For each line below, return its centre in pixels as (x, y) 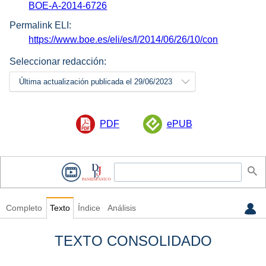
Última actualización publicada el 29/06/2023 (96, 81)
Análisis (121, 208)
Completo (24, 208)
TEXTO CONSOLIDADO (133, 241)
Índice (89, 208)
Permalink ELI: (40, 25)
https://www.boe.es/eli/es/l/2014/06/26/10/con (123, 39)
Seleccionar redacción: (58, 61)
